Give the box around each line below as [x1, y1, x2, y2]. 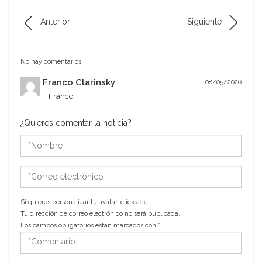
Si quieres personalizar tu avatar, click [20, 198, 136, 206]
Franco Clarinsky [42, 77, 115, 88]
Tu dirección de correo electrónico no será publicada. [20, 210, 180, 218]
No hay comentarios [20, 58, 81, 66]
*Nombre [20, 135, 57, 145]
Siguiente [187, 17, 222, 27]
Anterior [40, 17, 70, 27]
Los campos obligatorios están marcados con [20, 222, 158, 230]
